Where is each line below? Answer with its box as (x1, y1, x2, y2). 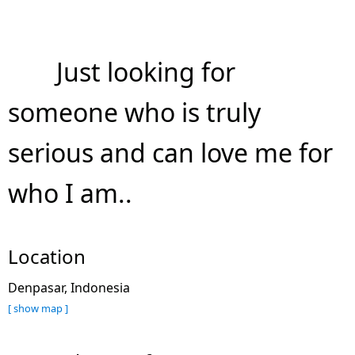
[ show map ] (8, 301, 68, 316)
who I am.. (8, 176, 132, 211)
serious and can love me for (8, 136, 333, 170)
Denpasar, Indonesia (8, 279, 139, 297)
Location (8, 243, 86, 270)
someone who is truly (8, 95, 261, 130)
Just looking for (56, 55, 235, 90)
